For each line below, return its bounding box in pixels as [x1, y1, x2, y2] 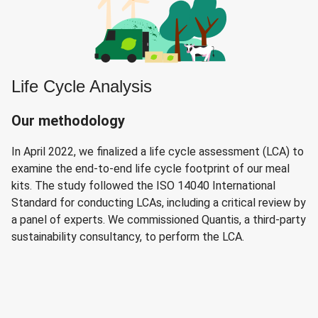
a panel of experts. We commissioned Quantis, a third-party [11, 213, 306, 226]
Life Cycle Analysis [11, 77, 152, 96]
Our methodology [11, 112, 125, 129]
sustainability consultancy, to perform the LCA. [11, 230, 244, 243]
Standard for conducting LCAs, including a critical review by [11, 196, 306, 209]
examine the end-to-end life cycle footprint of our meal [11, 162, 290, 175]
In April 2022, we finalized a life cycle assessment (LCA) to [11, 145, 304, 158]
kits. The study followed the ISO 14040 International [11, 179, 275, 192]
